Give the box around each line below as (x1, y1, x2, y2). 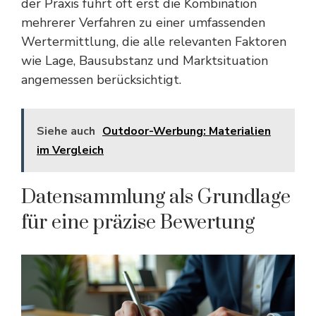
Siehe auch (37, 123, 95, 139)
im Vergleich (37, 142, 104, 158)
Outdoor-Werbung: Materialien (102, 123, 271, 139)
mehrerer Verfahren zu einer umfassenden (21, 14, 265, 31)
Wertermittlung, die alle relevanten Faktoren (21, 33, 286, 50)
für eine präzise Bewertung (21, 210, 255, 235)
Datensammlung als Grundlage (21, 185, 291, 209)
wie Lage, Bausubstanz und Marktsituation (21, 52, 268, 69)
